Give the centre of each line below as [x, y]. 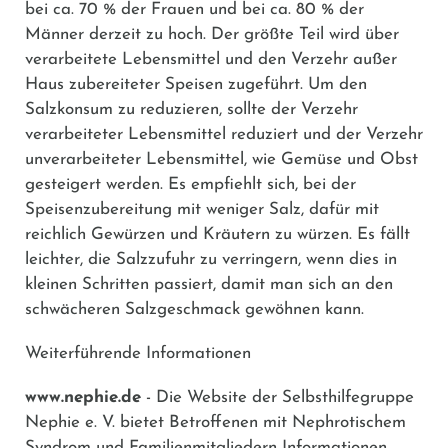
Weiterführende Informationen [138, 353]
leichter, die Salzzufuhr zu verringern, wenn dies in [211, 259]
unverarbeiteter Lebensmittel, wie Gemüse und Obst [221, 159]
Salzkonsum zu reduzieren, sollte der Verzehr [191, 109]
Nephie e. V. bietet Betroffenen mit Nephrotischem [215, 422]
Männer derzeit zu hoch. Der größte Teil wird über [212, 34]
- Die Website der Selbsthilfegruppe [277, 397]
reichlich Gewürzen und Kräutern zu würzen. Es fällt [217, 234]
